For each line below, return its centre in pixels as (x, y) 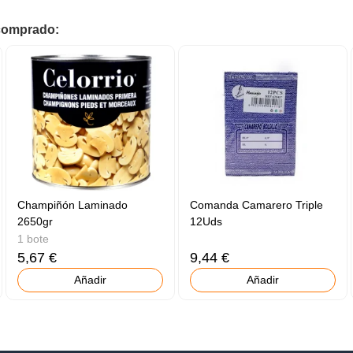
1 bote (33, 238)
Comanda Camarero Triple (257, 204)
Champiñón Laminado (73, 204)
